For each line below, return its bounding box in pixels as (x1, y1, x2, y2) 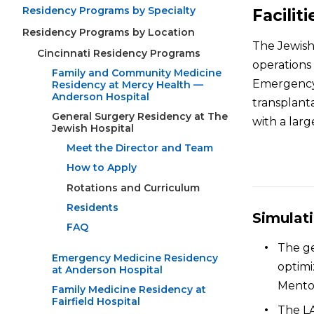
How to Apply (67, 161, 137, 175)
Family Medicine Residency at (52, 283, 206, 296)
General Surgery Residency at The (52, 109, 228, 123)
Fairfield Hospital (52, 295, 140, 308)
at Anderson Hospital (52, 264, 163, 277)
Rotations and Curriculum (67, 181, 200, 194)
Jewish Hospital (52, 121, 134, 135)
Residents (67, 200, 118, 214)
